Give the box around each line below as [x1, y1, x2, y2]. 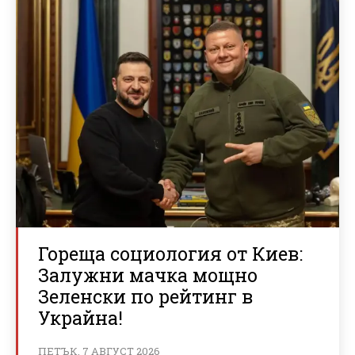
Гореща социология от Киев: [38, 242, 303, 266]
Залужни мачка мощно [38, 263, 258, 288]
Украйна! [38, 306, 123, 330]
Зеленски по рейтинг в [38, 284, 253, 309]
